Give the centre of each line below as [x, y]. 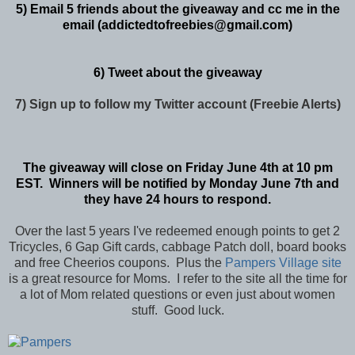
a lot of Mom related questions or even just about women [177, 294]
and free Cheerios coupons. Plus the [119, 262]
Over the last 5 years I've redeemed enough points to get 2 [177, 231]
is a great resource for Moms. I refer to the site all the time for [177, 278]
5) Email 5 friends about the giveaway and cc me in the [177, 9]
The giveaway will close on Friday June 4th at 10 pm [177, 167]
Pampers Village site [283, 262]
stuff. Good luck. [177, 310]
